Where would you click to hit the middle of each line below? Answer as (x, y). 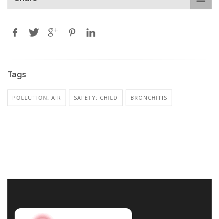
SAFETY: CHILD (96, 97)
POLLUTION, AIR (37, 97)
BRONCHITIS (149, 97)
